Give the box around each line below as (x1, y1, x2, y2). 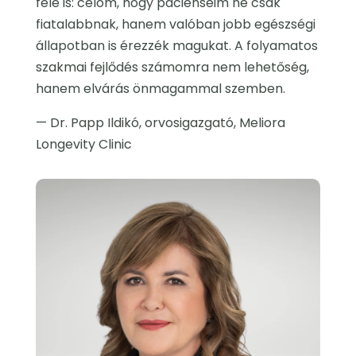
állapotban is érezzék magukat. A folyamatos (35, 37, 318, 56)
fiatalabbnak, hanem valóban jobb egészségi (35, 15, 315, 34)
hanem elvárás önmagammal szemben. (35, 79, 285, 99)
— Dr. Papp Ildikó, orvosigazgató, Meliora (35, 114, 285, 133)
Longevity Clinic (35, 135, 132, 154)
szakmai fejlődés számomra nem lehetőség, (35, 58, 309, 77)
